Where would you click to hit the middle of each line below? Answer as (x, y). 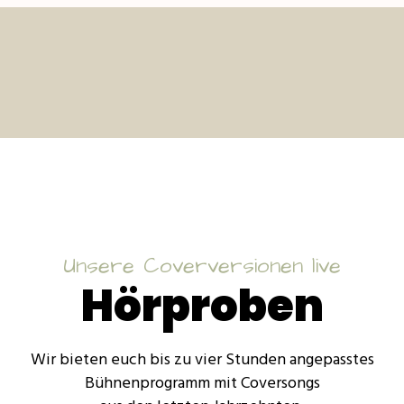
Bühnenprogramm (149, 383)
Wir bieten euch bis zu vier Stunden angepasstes (202, 360)
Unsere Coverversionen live (202, 266)
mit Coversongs (266, 383)
